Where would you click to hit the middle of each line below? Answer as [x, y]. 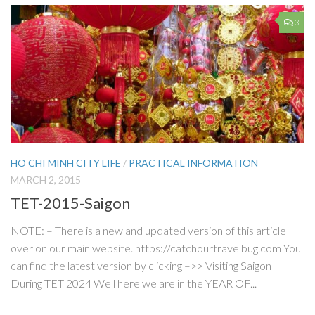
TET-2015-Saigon [70, 203]
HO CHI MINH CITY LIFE [66, 162]
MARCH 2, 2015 [46, 179]
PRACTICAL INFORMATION [193, 162]
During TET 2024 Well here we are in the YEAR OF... [134, 283]
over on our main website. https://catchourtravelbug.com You [156, 248]
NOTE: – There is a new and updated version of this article [148, 231]
